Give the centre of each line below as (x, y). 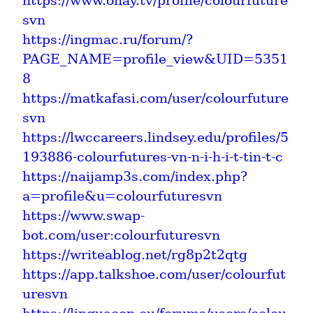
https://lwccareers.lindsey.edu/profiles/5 (155, 137)
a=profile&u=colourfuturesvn (122, 196)
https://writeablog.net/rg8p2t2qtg (135, 254)
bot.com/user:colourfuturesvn (121, 235)
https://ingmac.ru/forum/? (108, 39)
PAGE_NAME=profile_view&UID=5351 (155, 59)
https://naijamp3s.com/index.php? (135, 176)
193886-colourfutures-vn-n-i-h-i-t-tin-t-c (153, 156)
